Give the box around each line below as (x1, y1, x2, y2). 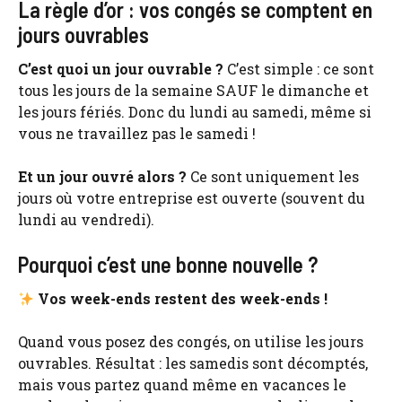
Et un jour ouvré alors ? (18, 167, 187, 187)
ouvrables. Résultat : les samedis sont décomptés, (18, 354, 368, 373)
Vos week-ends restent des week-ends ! (38, 289, 328, 309)
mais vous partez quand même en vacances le (18, 375, 346, 395)
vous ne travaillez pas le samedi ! (18, 124, 256, 144)
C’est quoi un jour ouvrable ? (18, 59, 223, 79)
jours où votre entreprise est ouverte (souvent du (18, 188, 365, 208)
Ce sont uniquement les (187, 167, 359, 187)
